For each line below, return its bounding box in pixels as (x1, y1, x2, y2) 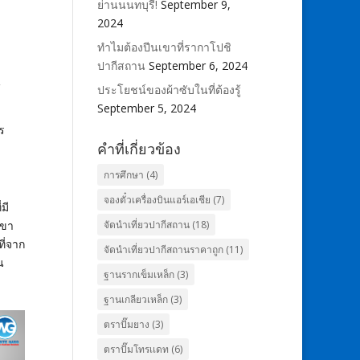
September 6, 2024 (148, 58, 247, 73)
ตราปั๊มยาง (103, 317, 149, 331)
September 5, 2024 (96, 100, 196, 116)
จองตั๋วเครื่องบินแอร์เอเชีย (103, 193, 211, 207)
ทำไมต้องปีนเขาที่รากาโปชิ (96, 39, 231, 55)
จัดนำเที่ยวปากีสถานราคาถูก (103, 243, 223, 256)
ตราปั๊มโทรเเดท (103, 342, 169, 356)
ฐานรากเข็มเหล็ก (103, 268, 174, 281)
